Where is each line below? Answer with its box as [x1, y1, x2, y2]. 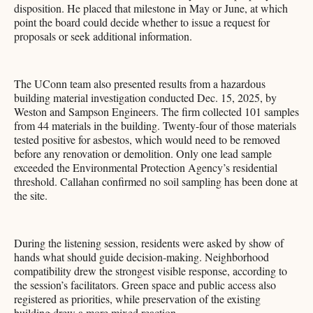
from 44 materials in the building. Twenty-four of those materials [14, 118, 296, 133]
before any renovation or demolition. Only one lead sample [14, 146, 272, 161]
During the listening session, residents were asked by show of [14, 235, 284, 251]
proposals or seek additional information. [14, 29, 192, 44]
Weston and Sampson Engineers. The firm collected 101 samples [14, 104, 299, 119]
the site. [14, 188, 48, 203]
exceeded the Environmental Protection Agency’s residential [14, 160, 277, 175]
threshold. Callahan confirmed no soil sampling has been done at [14, 174, 298, 189]
